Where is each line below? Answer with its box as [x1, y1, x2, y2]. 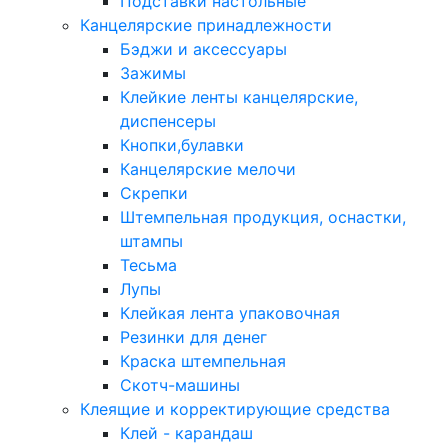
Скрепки [120, 183, 188, 203]
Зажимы [120, 63, 186, 83]
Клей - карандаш [120, 423, 253, 443]
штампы [120, 231, 183, 251]
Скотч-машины [120, 375, 240, 395]
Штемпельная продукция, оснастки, [120, 207, 406, 227]
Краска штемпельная [120, 351, 286, 371]
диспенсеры [120, 111, 216, 131]
